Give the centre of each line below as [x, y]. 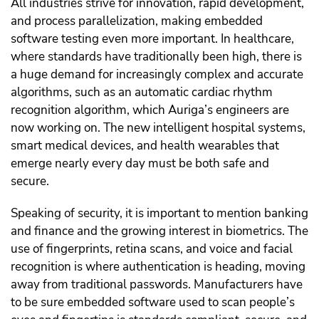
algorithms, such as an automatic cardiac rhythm [142, 93]
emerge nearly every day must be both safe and [140, 164]
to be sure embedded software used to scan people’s [153, 303]
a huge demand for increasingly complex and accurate [157, 75]
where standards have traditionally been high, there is [156, 57]
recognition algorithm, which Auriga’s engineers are [150, 110]
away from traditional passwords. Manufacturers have [157, 285]
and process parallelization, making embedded [137, 21]
